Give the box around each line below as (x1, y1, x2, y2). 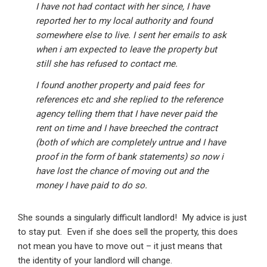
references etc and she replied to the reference (36, 94, 223, 105)
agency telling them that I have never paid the (36, 108, 217, 120)
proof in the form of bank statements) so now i (36, 151, 223, 163)
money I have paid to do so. (36, 180, 147, 191)
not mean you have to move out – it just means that (18, 241, 222, 252)
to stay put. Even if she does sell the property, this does (18, 226, 238, 238)
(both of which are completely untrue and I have (36, 137, 226, 148)
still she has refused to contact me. (36, 58, 178, 70)
